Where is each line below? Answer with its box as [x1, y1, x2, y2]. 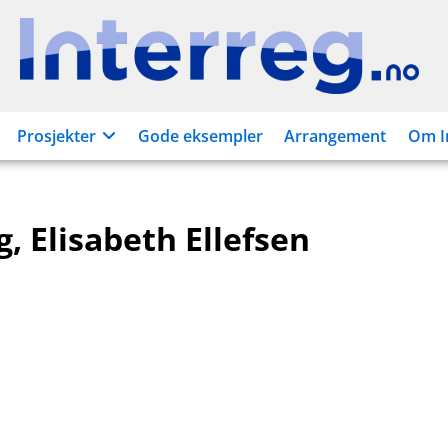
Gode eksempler [138, 125, 264, 147]
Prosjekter [16, 125, 96, 147]
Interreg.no [218, 55, 304, 78]
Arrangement [283, 125, 386, 147]
